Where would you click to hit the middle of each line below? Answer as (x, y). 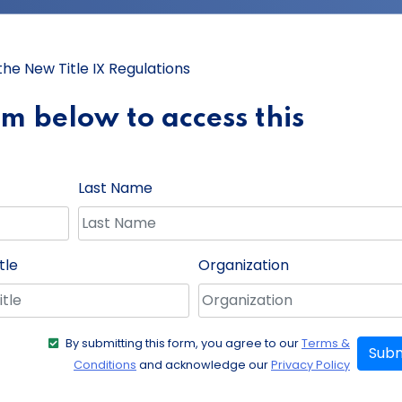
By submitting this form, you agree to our (184, 343)
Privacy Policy (310, 364)
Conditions (105, 364)
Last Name (115, 188)
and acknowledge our (204, 364)
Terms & (326, 343)
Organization (243, 265)
